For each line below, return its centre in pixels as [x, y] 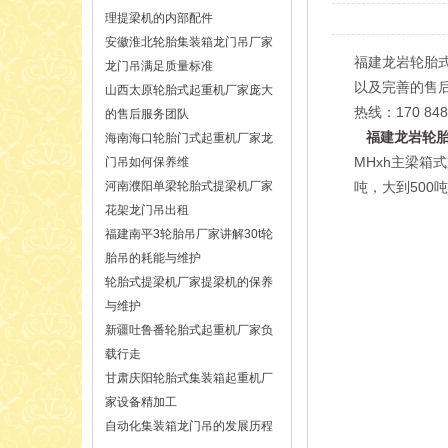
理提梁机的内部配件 [159, 18]
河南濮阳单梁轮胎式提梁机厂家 [189, 186]
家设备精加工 [141, 402]
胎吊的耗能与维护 [153, 258]
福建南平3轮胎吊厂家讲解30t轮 [189, 234]
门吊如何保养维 [147, 162]
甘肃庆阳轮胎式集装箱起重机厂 [189, 378]
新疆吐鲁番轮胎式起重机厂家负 [189, 330]
